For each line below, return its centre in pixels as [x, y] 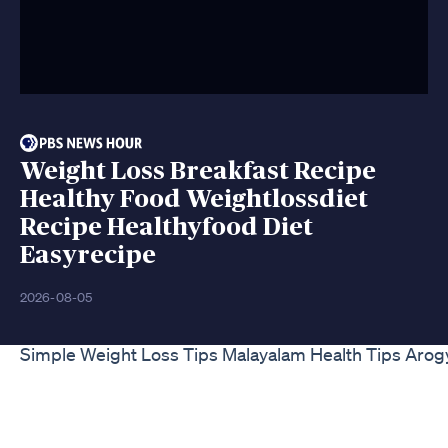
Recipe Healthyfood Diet [166, 227]
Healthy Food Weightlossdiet [194, 199]
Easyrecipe [88, 255]
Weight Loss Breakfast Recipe [198, 171]
